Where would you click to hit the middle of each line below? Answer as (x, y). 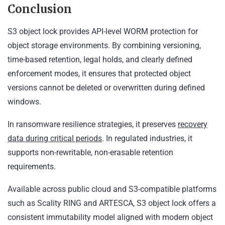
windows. (24, 102)
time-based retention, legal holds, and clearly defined (100, 60)
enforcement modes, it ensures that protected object (99, 74)
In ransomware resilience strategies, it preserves (93, 125)
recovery (193, 125)
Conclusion (40, 9)
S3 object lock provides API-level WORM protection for (103, 32)
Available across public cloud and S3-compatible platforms (112, 189)
